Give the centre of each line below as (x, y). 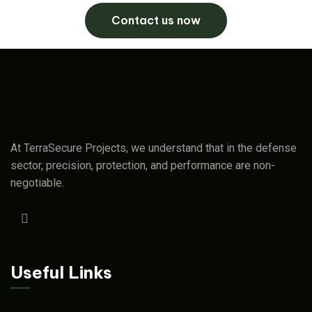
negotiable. (37, 183)
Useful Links (61, 273)
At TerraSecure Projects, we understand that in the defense (154, 148)
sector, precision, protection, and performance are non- (143, 166)
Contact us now (156, 21)
